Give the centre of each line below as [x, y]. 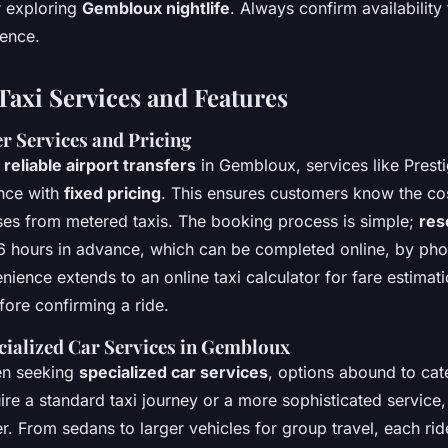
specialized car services [173, 371]
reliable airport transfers [100, 164]
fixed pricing [112, 192]
